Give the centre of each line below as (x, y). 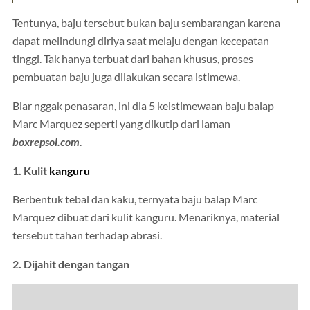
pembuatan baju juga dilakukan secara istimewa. (126, 77)
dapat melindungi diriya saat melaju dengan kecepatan (141, 41)
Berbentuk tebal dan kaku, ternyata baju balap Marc (135, 200)
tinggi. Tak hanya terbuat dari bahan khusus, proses (133, 59)
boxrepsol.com (46, 142)
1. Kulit (31, 171)
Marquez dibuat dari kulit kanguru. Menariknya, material (146, 218)
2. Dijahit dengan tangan (71, 264)
